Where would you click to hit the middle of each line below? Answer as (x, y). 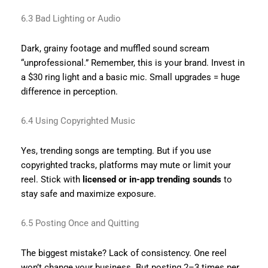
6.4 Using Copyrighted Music (78, 121)
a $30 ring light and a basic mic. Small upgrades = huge (130, 77)
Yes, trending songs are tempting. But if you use (116, 150)
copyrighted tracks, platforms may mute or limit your (126, 165)
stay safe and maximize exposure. (88, 194)
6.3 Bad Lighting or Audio (71, 18)
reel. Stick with (51, 179)
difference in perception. (69, 91)
